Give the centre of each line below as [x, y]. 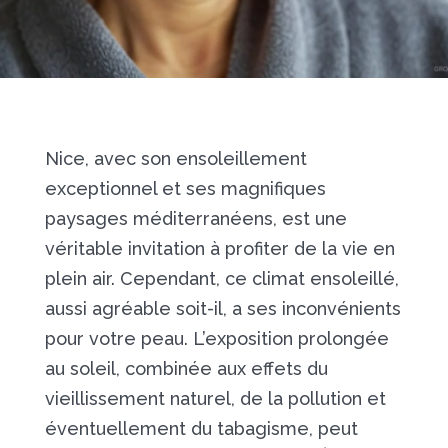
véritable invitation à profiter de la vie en [219, 248]
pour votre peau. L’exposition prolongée [216, 338]
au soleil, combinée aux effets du [186, 368]
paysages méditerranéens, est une [195, 218]
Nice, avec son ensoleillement [175, 158]
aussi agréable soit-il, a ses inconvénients [222, 308]
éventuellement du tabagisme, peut [201, 428]
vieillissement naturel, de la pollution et [215, 398]
